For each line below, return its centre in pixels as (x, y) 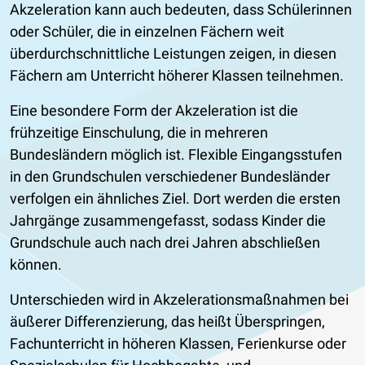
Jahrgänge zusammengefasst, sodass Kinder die (168, 220)
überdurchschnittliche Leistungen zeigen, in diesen (173, 53)
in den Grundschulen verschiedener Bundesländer (170, 176)
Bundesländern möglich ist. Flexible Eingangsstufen (176, 154)
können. (36, 264)
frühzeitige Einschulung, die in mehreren (139, 132)
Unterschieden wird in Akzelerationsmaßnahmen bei (179, 299)
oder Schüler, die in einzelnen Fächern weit (147, 31)
